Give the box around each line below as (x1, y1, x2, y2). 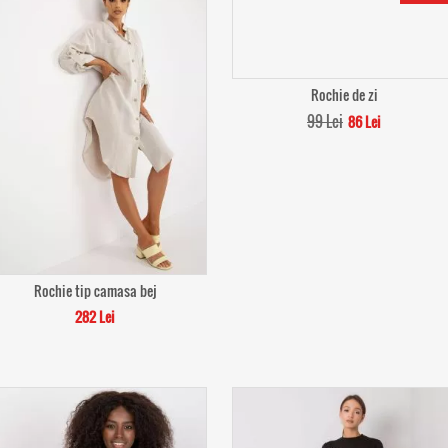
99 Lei (307, 110, 343, 132)
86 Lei (348, 111, 381, 132)
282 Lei (75, 306, 115, 327)
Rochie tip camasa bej (34, 280, 156, 301)
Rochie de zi (310, 84, 378, 105)
